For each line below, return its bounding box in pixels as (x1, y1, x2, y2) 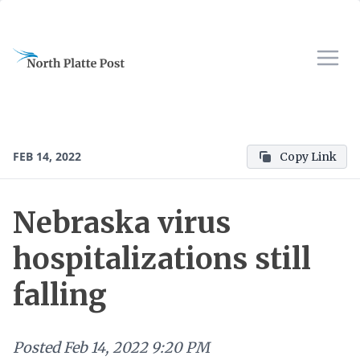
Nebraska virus (13, 205, 231, 241)
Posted (13, 338, 60, 357)
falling (13, 277, 107, 313)
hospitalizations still (13, 241, 311, 277)
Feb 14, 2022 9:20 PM (63, 338, 210, 357)
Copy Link (280, 149, 337, 164)
